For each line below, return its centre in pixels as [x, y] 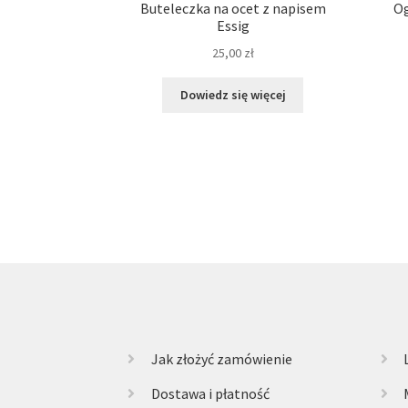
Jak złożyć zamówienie [221, 359]
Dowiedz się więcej [233, 95]
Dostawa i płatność [210, 394]
